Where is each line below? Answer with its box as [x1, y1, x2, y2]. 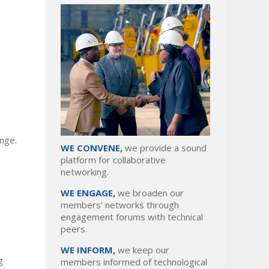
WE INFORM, [61, 244, 118, 256]
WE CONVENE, [61, 142, 125, 154]
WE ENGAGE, [61, 187, 118, 199]
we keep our [118, 244, 169, 256]
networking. [61, 166, 109, 178]
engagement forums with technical [61, 211, 203, 223]
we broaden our [118, 187, 184, 199]
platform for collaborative [61, 154, 166, 166]
